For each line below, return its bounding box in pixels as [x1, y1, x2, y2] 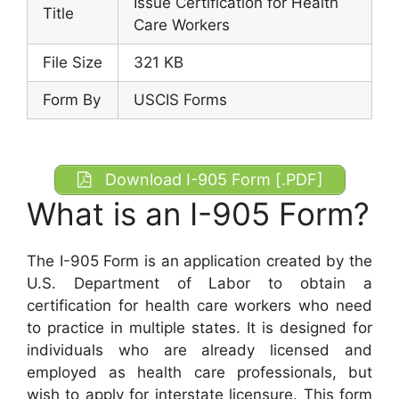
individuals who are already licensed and [27, 340, 372, 359]
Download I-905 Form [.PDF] [100, 170, 323, 189]
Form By [43, 90, 101, 109]
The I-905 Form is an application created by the [27, 251, 372, 270]
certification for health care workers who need [27, 296, 372, 314]
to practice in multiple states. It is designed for [27, 318, 372, 337]
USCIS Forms [134, 90, 227, 109]
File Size [43, 53, 102, 71]
